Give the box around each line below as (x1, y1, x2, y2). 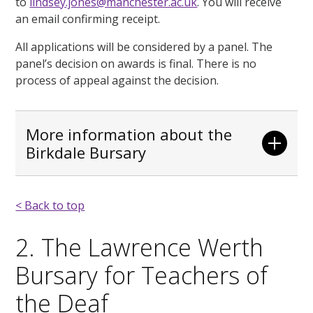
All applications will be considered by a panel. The (15, 38, 273, 54)
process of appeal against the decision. (15, 72, 219, 88)
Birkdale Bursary (26, 141, 147, 163)
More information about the (26, 123, 233, 145)
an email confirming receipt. (15, 10, 161, 27)
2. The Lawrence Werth (15, 231, 264, 263)
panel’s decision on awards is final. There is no (15, 55, 257, 71)
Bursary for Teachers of (15, 259, 268, 291)
